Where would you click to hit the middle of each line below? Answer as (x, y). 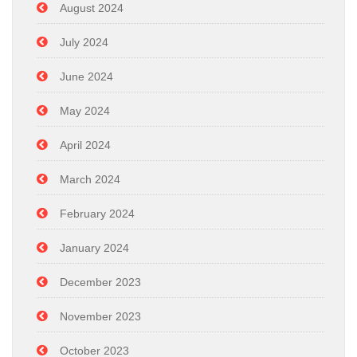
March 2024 (90, 179)
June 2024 (86, 76)
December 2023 (100, 282)
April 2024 (85, 145)
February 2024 (97, 213)
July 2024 (84, 42)
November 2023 (100, 316)
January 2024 (94, 247)
